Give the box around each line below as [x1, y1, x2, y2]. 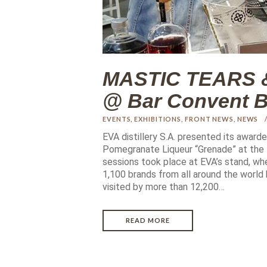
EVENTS [103, 115, 131, 123]
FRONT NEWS [184, 115, 234, 123]
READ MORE [126, 216, 170, 225]
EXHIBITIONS [134, 115, 182, 123]
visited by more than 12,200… [103, 181, 225, 193]
